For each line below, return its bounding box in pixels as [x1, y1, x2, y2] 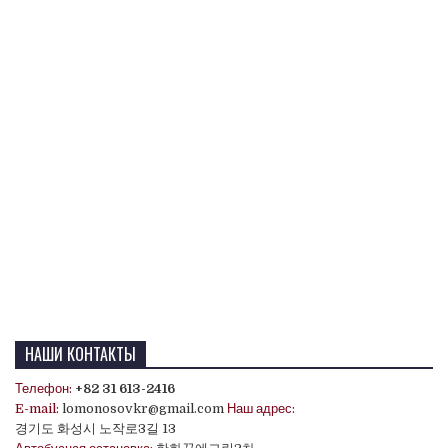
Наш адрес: [227, 401, 295, 417]
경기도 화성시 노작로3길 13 [15, 421, 176, 437]
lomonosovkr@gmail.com [62, 401, 224, 417]
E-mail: [15, 401, 59, 417]
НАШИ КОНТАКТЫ [25, 342, 136, 367]
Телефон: [15, 381, 72, 397]
